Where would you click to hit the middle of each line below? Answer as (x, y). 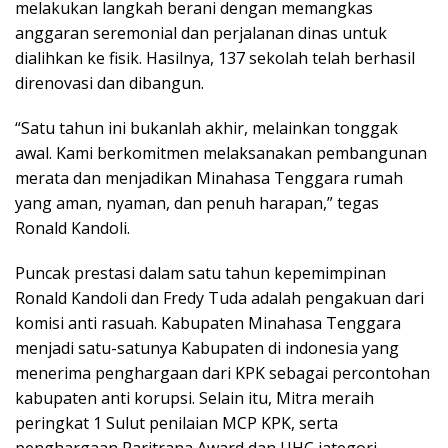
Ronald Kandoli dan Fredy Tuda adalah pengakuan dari (219, 298)
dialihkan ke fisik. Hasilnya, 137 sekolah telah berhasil (215, 58)
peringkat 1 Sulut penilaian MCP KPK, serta (176, 423)
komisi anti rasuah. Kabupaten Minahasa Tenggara (208, 323)
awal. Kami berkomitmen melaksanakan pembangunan (221, 153)
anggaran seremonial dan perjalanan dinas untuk (201, 33)
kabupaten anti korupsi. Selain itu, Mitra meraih (194, 398)
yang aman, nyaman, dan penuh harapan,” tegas (197, 203)
